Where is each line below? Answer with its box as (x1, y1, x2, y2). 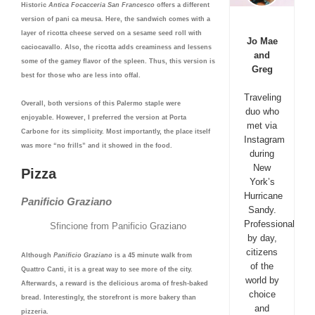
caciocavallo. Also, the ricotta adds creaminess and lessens (21, 43, 212, 51)
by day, (247, 233, 277, 243)
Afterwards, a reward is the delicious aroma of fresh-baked (21, 279, 208, 287)
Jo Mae (246, 36, 278, 46)
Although (21, 251, 53, 259)
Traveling (244, 92, 282, 103)
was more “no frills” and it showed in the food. (21, 141, 172, 149)
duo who (245, 106, 279, 117)
